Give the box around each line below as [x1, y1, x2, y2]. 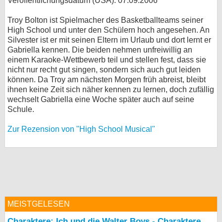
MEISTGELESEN [7, 200, 70, 208]
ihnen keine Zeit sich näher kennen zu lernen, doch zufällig [7, 85, 214, 94]
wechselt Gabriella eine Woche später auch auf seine [7, 95, 194, 104]
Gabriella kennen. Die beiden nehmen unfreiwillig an [7, 46, 192, 54]
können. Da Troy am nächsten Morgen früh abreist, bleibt [7, 75, 206, 84]
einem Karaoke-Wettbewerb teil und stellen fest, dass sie [7, 55, 206, 64]
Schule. [7, 105, 34, 113]
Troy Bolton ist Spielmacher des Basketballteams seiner [7, 16, 203, 24]
